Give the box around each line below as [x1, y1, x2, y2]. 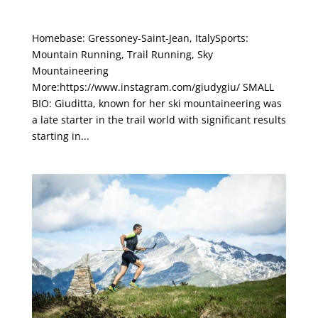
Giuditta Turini [31, 15, 96, 33]
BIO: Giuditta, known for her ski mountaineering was [31, 96, 282, 110]
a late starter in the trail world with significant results [31, 112, 286, 126]
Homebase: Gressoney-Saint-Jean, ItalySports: [31, 31, 248, 45]
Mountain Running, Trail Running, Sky [31, 47, 213, 61]
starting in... [31, 128, 89, 143]
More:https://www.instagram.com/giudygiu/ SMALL [31, 79, 274, 94]
